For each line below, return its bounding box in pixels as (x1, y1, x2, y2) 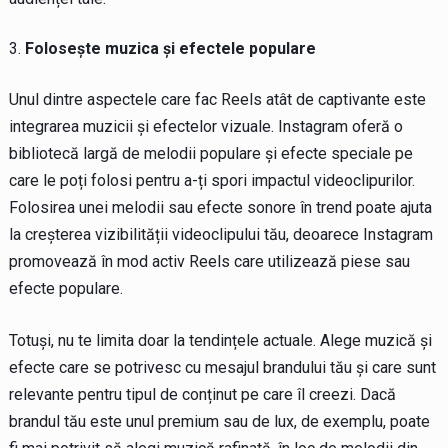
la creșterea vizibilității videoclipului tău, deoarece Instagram (8, 224, 433, 244)
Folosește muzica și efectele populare (24, 38, 316, 58)
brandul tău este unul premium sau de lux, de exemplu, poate (8, 411, 430, 431)
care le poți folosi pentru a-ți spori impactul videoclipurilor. (8, 170, 415, 190)
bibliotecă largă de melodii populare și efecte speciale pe (8, 143, 413, 163)
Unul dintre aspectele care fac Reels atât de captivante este (8, 89, 426, 109)
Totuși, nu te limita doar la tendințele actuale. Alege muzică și (8, 330, 432, 350)
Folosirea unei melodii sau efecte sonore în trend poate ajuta (8, 197, 432, 217)
